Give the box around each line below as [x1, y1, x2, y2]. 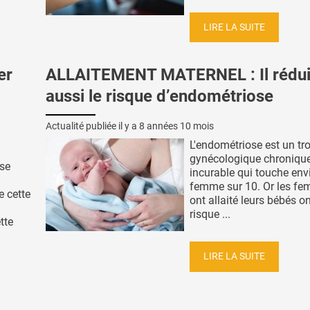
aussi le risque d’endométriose [46, 86, 273, 107]
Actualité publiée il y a [46, 120, 139, 132]
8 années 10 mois [139, 120, 214, 132]
